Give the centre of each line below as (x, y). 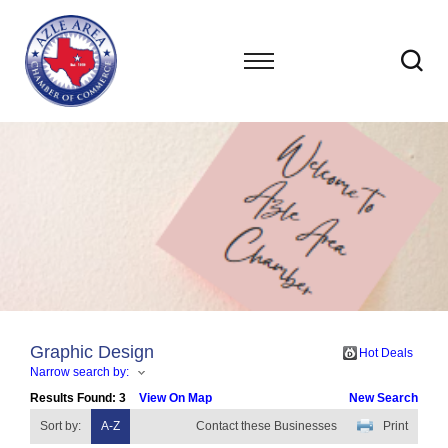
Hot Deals (386, 353)
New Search (383, 398)
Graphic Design (92, 352)
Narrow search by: (79, 372)
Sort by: (60, 426)
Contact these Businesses (266, 426)
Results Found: (74, 398)
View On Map (175, 398)
